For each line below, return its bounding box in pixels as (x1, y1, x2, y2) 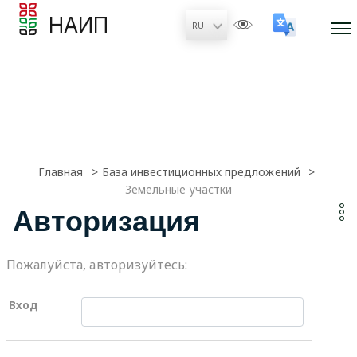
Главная (38, 164, 84, 179)
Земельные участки (124, 182, 233, 197)
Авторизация (13, 201, 201, 241)
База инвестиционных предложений (101, 164, 300, 179)
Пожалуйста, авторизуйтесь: (6, 256, 188, 273)
